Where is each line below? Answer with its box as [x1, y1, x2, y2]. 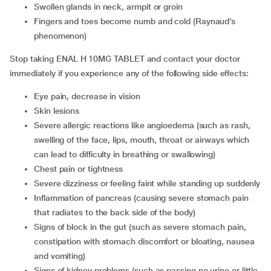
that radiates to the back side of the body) [34, 207, 195, 217]
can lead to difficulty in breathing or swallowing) [34, 149, 216, 159]
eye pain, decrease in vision [39, 91, 140, 101]
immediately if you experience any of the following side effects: [10, 68, 249, 78]
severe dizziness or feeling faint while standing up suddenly [39, 178, 261, 188]
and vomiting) [34, 251, 85, 261]
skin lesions [39, 106, 80, 116]
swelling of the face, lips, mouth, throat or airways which [34, 135, 250, 145]
